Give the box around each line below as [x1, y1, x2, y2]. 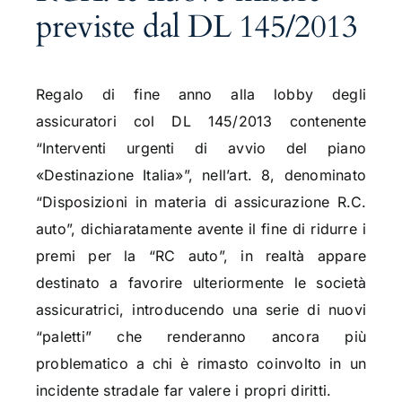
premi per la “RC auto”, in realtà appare [35, 247, 367, 266]
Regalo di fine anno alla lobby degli [35, 85, 367, 104]
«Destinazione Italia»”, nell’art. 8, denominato [35, 166, 367, 185]
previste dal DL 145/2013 [35, 5, 358, 49]
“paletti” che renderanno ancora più [35, 328, 367, 346]
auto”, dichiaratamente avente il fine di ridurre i [35, 220, 367, 239]
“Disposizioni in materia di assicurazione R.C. [35, 193, 367, 212]
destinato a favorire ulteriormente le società [35, 274, 367, 293]
